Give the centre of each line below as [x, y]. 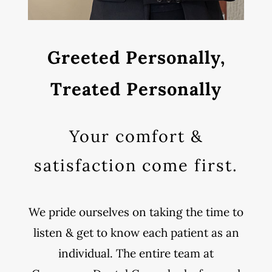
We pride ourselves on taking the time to [136, 212]
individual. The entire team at [136, 253]
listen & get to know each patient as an [136, 233]
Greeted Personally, [136, 57]
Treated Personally [136, 89]
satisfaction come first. [136, 165]
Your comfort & [136, 136]
